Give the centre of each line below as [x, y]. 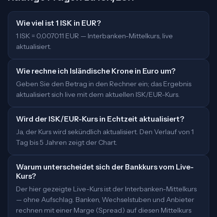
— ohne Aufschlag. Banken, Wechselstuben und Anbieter [105, 200]
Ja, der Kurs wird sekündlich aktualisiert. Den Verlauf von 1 [105, 132]
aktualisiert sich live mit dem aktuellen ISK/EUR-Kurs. [98, 94]
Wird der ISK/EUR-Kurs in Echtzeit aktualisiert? [100, 119]
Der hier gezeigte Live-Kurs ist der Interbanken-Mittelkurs [106, 189]
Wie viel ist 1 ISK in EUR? [58, 23]
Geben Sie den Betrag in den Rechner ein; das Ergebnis [104, 84]
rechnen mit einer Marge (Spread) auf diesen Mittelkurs [104, 210]
